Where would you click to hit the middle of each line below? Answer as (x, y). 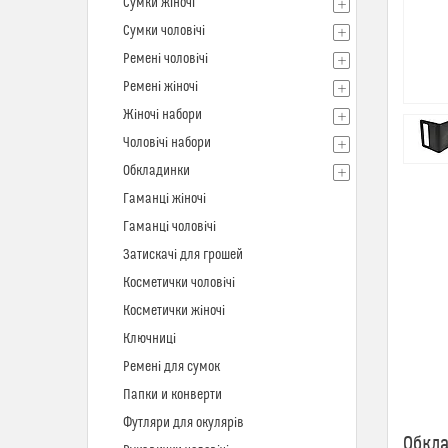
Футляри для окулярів (183, 423)
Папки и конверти (172, 395)
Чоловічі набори (167, 143)
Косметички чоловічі (179, 283)
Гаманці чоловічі (169, 227)
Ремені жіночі (160, 87)
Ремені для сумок (171, 367)
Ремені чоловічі (165, 59)
